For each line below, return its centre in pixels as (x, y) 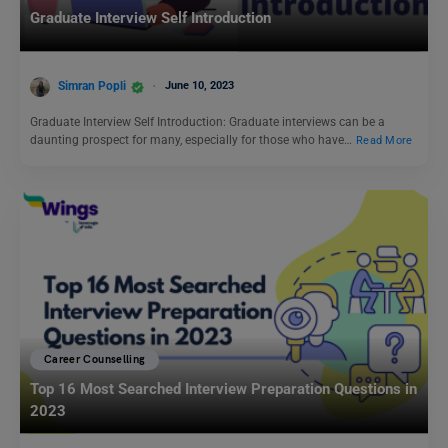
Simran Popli (92, 86)
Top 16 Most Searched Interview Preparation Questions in (223, 389)
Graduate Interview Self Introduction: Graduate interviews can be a (207, 122)
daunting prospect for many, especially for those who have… (192, 140)
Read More (384, 141)
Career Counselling (95, 359)
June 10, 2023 (199, 86)
